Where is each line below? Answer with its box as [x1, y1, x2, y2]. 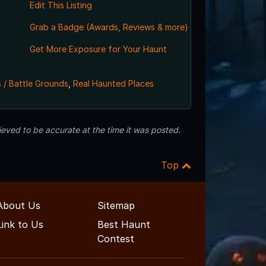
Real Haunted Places [72, 78, 154, 89]
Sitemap [97, 199, 135, 212]
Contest [97, 233, 134, 245]
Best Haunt [97, 218, 150, 231]
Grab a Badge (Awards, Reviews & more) [29, 22, 188, 33]
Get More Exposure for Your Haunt [29, 44, 167, 55]
